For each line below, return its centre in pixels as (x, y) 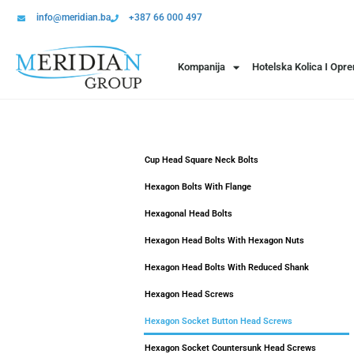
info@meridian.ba (73, 17)
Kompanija (201, 67)
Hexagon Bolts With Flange (198, 187)
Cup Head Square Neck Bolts (201, 160)
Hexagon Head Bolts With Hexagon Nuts (224, 241)
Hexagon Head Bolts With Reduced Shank (227, 267)
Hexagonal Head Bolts (188, 214)
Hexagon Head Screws (189, 294)
